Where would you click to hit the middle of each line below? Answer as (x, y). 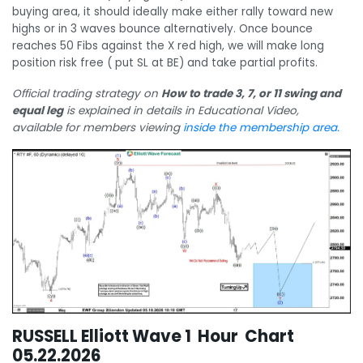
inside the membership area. (261, 127)
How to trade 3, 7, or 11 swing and (251, 93)
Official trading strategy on (87, 93)
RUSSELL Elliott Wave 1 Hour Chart (153, 337)
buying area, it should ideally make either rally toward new (173, 11)
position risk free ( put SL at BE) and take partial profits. (165, 62)
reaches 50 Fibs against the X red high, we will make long (168, 45)
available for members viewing (98, 127)
